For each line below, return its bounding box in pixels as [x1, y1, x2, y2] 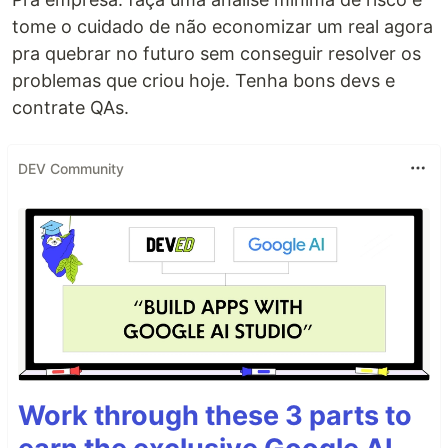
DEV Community [18, 159, 124, 177]
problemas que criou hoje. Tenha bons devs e [12, 70, 395, 92]
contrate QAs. [12, 97, 129, 119]
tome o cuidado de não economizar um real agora [12, 16, 433, 38]
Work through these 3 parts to [18, 398, 412, 432]
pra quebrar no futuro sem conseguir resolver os [12, 43, 421, 65]
